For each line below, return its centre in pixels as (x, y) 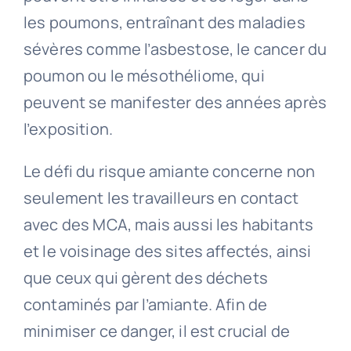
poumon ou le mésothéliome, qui (144, 76)
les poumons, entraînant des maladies (164, 23)
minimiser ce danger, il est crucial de (157, 331)
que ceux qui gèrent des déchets (145, 278)
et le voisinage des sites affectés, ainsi (167, 251)
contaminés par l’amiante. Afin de (145, 305)
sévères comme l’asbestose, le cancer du (175, 49)
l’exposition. (68, 129)
